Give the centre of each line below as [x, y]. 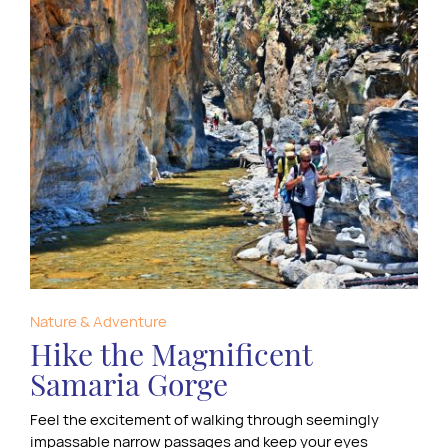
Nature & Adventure [98, 322]
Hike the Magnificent [171, 354]
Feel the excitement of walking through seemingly [204, 420]
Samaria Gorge [129, 384]
